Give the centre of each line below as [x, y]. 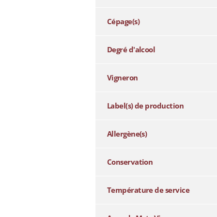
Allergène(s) [127, 134]
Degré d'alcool [131, 50]
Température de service [148, 190]
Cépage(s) [123, 22]
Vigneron [122, 78]
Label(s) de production [145, 106]
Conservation [130, 162]
